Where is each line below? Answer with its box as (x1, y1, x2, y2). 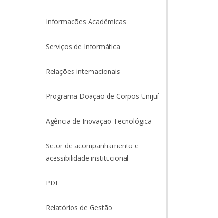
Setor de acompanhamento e (45, 141, 139, 150)
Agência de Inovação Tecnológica (45, 116, 152, 126)
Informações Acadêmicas (45, 17, 126, 26)
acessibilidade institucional (45, 153, 128, 163)
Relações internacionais (45, 67, 120, 76)
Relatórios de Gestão (45, 203, 112, 212)
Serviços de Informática (45, 42, 120, 51)
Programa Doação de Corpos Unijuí (45, 91, 159, 101)
